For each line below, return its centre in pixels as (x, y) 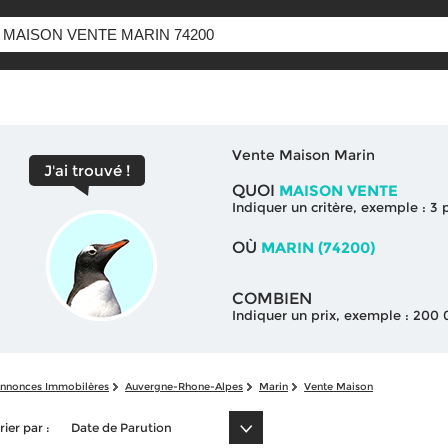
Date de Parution (121, 427)
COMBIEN (271, 298)
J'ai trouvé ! (87, 170)
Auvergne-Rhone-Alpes (184, 386)
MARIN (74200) (317, 247)
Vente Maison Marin (303, 154)
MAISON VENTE (336, 190)
